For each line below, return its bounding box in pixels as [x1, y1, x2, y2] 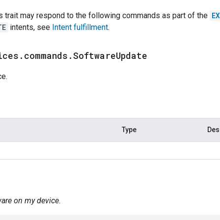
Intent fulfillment [52, 22, 108, 32]
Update [116, 49, 147, 61]
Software [73, 49, 116, 61]
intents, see [8, 22, 52, 32]
